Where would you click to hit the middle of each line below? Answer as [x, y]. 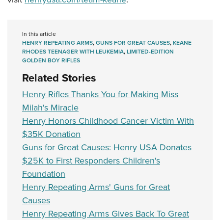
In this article [39, 34]
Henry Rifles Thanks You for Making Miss [100, 95]
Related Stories [59, 78]
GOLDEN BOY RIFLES [51, 61]
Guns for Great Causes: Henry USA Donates [107, 148]
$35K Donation [51, 134]
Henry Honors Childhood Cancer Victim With [108, 121]
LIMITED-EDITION [150, 52]
